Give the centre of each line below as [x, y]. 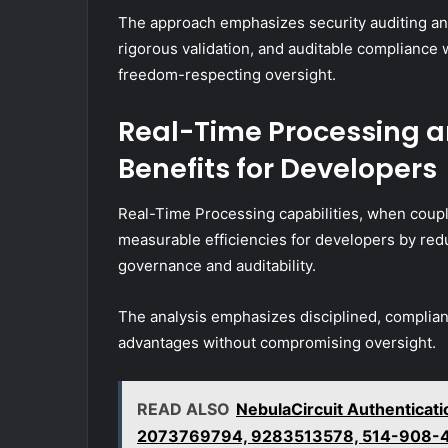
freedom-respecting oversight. [227, 75]
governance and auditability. [217, 265]
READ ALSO [183, 408]
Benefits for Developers [277, 169]
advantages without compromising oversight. [277, 342]
